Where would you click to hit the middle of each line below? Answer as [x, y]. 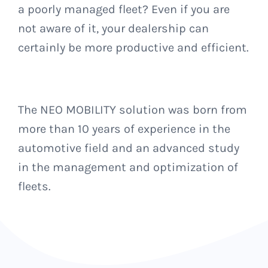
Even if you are [190, 10]
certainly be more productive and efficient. [133, 48]
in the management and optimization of [128, 167]
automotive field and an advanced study [128, 148]
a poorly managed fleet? [84, 10]
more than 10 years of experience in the [124, 129]
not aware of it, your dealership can [113, 29]
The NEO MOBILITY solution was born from [132, 110]
